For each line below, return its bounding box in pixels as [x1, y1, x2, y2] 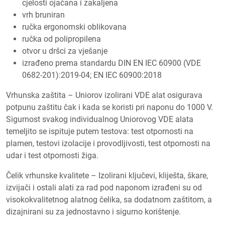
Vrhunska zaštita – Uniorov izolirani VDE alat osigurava [6, 90, 202, 100]
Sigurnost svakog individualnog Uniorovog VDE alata [6, 114, 193, 124]
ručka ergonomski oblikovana [22, 22, 127, 32]
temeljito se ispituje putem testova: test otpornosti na [6, 126, 193, 136]
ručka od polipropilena [22, 34, 101, 44]
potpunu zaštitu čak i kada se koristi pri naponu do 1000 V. [6, 102, 213, 112]
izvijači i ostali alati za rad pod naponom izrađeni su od [6, 182, 202, 192]
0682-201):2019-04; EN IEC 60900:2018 [22, 70, 162, 80]
